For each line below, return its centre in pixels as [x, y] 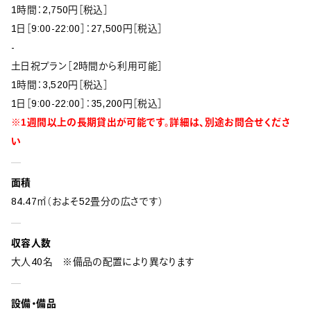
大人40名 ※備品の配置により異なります [103, 262]
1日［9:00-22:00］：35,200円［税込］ [87, 104]
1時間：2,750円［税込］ [60, 10]
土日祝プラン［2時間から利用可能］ [87, 66]
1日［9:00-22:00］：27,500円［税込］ [87, 29]
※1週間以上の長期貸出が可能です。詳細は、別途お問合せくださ [151, 123]
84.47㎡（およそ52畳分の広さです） [87, 202]
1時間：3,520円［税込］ [60, 85]
